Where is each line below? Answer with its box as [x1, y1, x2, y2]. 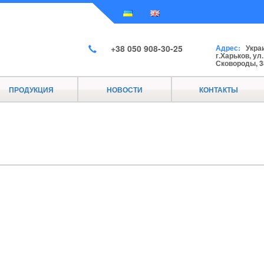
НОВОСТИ [107, 84, 143, 95]
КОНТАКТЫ [199, 84, 238, 95]
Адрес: [216, 42, 241, 53]
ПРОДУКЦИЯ [8, 84, 54, 95]
